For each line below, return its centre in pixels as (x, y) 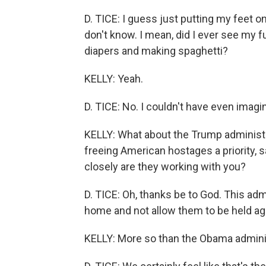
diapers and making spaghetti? (156, 51)
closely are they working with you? (165, 167)
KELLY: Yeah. (114, 79)
